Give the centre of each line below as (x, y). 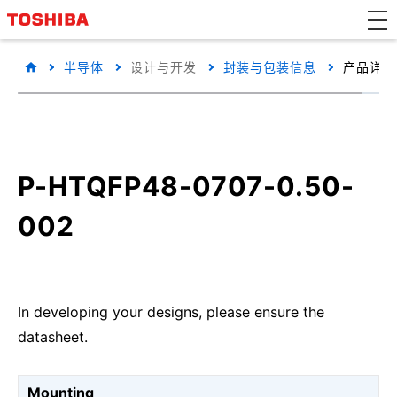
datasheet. (53, 337)
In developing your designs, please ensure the (171, 312)
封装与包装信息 (270, 67)
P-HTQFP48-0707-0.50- (186, 186)
